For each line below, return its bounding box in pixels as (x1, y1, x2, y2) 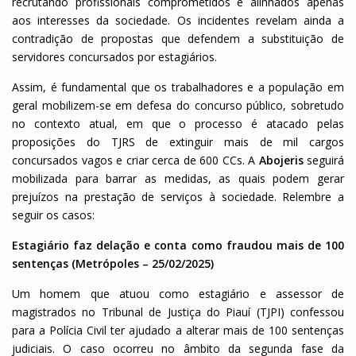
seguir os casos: (12, 207, 95, 222)
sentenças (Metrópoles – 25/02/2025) (12, 255, 214, 271)
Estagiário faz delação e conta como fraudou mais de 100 (12, 237, 344, 253)
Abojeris (258, 152, 307, 168)
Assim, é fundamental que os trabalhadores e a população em (12, 79, 344, 95)
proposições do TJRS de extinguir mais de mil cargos (12, 133, 344, 149)
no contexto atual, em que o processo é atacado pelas (12, 115, 344, 131)
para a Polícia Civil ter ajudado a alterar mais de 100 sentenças (12, 322, 344, 338)
